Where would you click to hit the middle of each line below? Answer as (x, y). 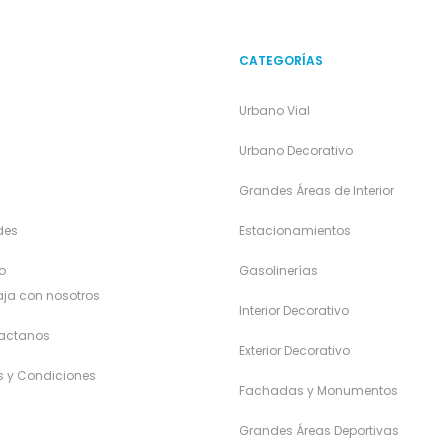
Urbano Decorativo (296, 150)
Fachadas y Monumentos (318, 390)
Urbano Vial (274, 110)
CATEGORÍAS (281, 60)
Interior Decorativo (294, 310)
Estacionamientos (295, 230)
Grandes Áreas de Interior (316, 190)
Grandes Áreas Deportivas (319, 430)
